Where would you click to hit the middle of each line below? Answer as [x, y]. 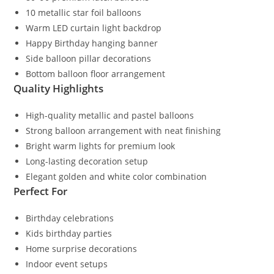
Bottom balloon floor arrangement [96, 74]
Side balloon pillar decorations [89, 59]
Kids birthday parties [69, 234]
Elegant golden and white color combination [117, 177]
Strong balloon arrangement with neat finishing [124, 131]
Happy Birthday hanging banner [92, 43]
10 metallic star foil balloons [84, 13]
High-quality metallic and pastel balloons [110, 116]
